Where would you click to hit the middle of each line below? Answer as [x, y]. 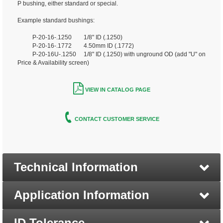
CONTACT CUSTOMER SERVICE [117, 119]
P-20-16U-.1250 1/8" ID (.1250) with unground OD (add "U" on [111, 55]
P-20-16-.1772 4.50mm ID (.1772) [76, 46]
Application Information [82, 195]
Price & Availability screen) [53, 63]
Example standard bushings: [56, 21]
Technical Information [76, 167]
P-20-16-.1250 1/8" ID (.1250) [70, 38]
